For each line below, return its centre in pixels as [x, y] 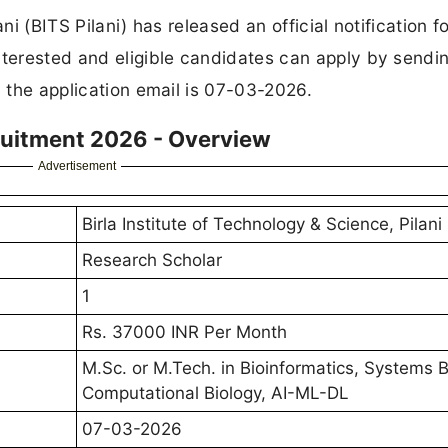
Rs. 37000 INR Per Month [184, 332]
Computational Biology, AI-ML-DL [215, 393]
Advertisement [76, 166]
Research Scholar [152, 260]
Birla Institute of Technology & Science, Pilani [262, 224]
